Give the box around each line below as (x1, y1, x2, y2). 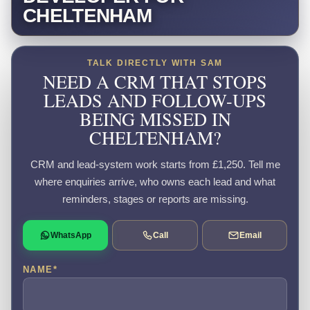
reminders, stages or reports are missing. (62, 193, 248, 206)
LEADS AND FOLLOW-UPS (44, 87, 266, 112)
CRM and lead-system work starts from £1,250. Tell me (30, 158, 280, 171)
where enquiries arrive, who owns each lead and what (35, 176, 275, 188)
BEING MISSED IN (79, 106, 231, 131)
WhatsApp (51, 230, 92, 240)
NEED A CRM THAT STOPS (43, 69, 267, 93)
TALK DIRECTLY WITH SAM (86, 58, 224, 67)
